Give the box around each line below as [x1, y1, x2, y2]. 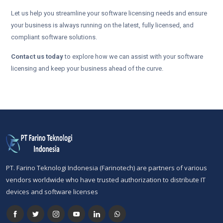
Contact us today [11, 53, 63, 61]
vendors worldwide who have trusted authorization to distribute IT [6, 175, 206, 185]
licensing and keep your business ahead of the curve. [11, 65, 163, 73]
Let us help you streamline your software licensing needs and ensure [11, 9, 207, 17]
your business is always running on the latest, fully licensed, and [11, 21, 194, 29]
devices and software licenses [6, 187, 98, 197]
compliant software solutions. [11, 33, 97, 41]
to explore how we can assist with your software [63, 53, 203, 61]
